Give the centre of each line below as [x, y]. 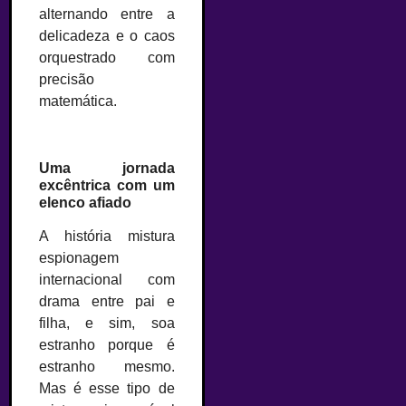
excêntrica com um [107, 186]
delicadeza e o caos [107, 36]
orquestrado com [107, 58]
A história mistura [107, 237]
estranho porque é [107, 345]
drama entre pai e [107, 302]
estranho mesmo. [107, 367]
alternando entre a [107, 14]
